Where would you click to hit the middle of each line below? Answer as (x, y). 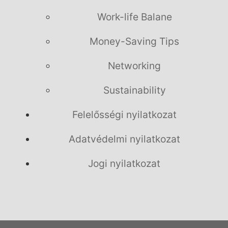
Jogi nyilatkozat (124, 164)
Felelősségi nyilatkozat (124, 115)
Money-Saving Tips (134, 41)
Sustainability (134, 90)
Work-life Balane (134, 17)
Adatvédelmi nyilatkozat (124, 139)
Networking (134, 66)
